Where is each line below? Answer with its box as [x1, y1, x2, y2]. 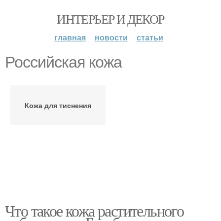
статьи [136, 32, 163, 43]
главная [54, 32, 86, 43]
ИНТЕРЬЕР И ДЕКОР [57, 10, 164, 27]
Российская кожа [5, 53, 122, 71]
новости [94, 32, 128, 43]
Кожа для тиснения [24, 100, 91, 110]
